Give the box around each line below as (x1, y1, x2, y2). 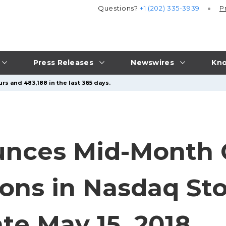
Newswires (131, 58, 174, 67)
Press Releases (33, 58, 93, 67)
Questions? (98, 4, 140, 13)
